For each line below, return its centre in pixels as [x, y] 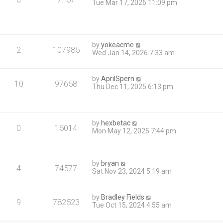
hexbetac [116, 123]
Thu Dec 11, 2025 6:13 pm [133, 86]
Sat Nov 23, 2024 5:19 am [132, 171]
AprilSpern [118, 78]
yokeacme [118, 45]
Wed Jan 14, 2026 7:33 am [134, 53]
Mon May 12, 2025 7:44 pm [134, 131]
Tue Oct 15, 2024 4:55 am [132, 205]
